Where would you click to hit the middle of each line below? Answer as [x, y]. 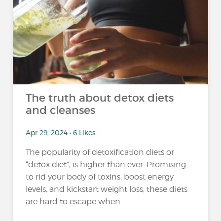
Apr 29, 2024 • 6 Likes [61, 132]
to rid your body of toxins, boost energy [100, 177]
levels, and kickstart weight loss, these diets [107, 189]
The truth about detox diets [100, 98]
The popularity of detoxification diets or [100, 152]
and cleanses [61, 110]
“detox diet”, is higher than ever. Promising [106, 164]
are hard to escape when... [75, 201]
